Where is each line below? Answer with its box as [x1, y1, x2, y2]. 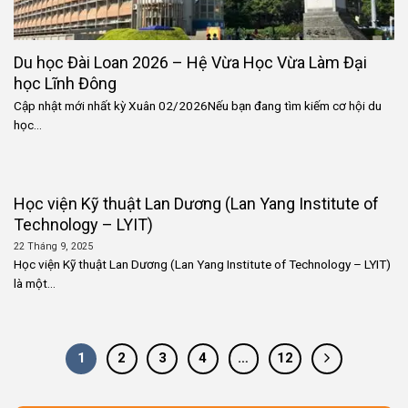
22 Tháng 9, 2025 [14, 240, 93, 252]
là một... [14, 275, 56, 291]
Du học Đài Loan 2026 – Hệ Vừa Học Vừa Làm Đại [14, 52, 367, 72]
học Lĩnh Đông [14, 73, 117, 93]
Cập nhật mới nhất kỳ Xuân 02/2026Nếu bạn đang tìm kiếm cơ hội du [14, 98, 382, 114]
